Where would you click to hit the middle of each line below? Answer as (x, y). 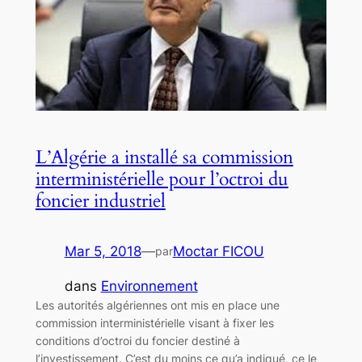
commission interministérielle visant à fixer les (154, 322)
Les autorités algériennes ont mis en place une (157, 305)
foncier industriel (100, 200)
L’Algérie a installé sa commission (164, 157)
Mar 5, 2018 (103, 251)
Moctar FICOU (218, 251)
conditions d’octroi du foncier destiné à (137, 340)
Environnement (149, 286)
